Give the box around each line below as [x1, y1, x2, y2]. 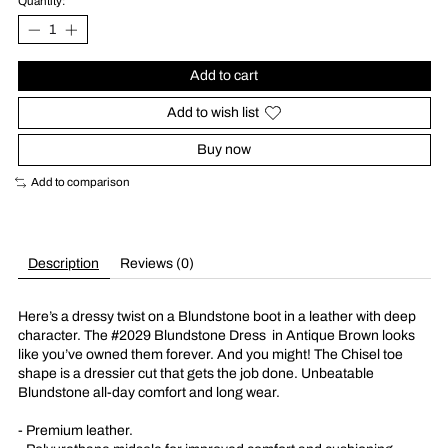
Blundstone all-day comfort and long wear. [17, 384, 280, 400]
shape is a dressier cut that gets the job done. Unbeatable [17, 365, 374, 381]
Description [28, 255, 99, 271]
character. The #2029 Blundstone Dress [17, 327, 266, 343]
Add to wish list [167, 104, 260, 120]
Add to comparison [30, 176, 130, 189]
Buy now [197, 141, 251, 157]
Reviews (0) [120, 255, 194, 271]
